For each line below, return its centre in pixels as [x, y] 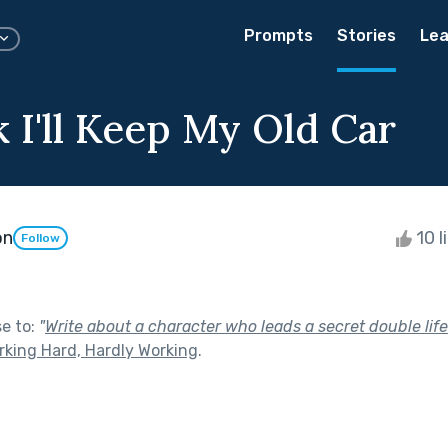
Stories [366, 35]
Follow [40, 238]
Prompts [278, 35]
